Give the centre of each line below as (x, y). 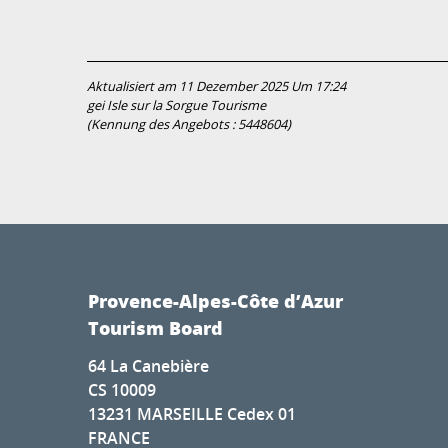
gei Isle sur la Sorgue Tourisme (176, 106)
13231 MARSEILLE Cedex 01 (192, 414)
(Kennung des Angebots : (162, 125)
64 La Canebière (148, 366)
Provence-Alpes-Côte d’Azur (215, 301)
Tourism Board (155, 328)
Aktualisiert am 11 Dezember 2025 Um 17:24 (216, 87)
